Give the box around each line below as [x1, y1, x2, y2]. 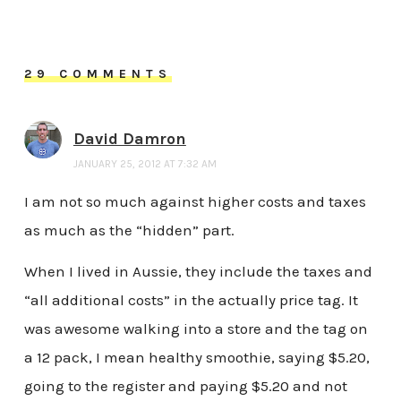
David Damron [73, 129, 186, 149]
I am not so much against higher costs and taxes [23, 192, 366, 211]
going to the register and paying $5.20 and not [23, 376, 347, 395]
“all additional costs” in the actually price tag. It [23, 290, 358, 309]
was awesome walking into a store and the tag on [23, 319, 368, 337]
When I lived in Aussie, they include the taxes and [23, 261, 372, 280]
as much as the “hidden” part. [23, 221, 235, 240]
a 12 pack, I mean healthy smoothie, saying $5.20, [23, 347, 370, 366]
